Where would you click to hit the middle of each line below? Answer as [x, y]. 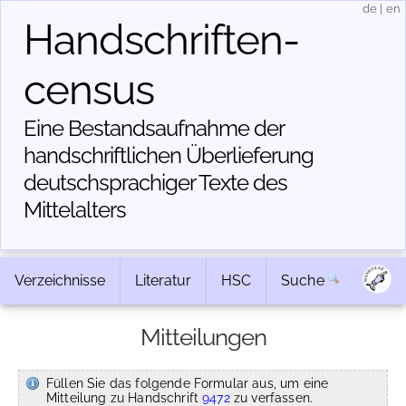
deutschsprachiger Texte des [155, 183]
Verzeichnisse [60, 280]
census [89, 90]
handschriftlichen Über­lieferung [169, 155]
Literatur [163, 280]
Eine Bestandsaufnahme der [154, 128]
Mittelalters [75, 210]
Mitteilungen [203, 337]
